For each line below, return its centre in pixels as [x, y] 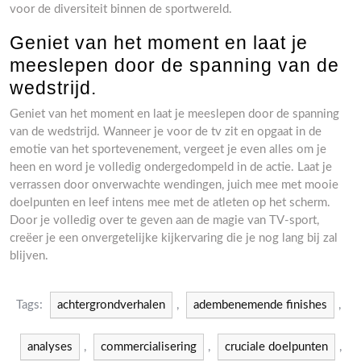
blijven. [29, 256]
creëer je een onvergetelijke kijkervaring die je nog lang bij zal [174, 238]
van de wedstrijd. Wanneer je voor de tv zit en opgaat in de [166, 132]
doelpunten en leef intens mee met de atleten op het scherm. [170, 203]
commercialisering [149, 347]
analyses [50, 347]
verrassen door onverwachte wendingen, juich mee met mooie [174, 185]
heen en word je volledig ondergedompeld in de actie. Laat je [171, 167]
